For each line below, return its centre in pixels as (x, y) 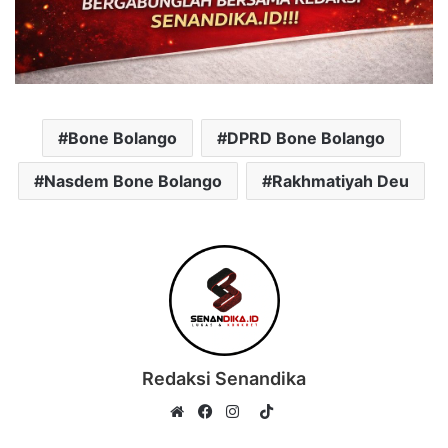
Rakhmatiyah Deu (340, 180)
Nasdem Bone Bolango (133, 180)
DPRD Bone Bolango (306, 137)
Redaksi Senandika (224, 378)
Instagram (272, 435)
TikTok (296, 411)
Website (209, 435)
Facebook (243, 435)
